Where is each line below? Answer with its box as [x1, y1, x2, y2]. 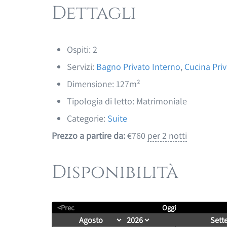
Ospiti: [67, 43, 91, 55]
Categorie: [67, 112, 105, 124]
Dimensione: [67, 78, 114, 90]
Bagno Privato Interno [96, 60, 180, 72]
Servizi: [67, 60, 94, 72]
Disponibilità [52, 160, 178, 184]
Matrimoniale [134, 95, 187, 107]
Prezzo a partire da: [52, 129, 125, 141]
